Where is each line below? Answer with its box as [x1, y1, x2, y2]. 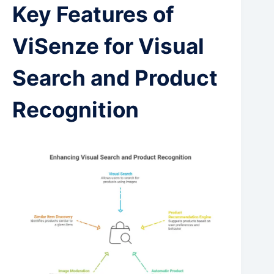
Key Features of [12, 1, 174, 27]
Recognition [12, 97, 139, 122]
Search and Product [12, 65, 218, 91]
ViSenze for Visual [12, 33, 204, 59]
